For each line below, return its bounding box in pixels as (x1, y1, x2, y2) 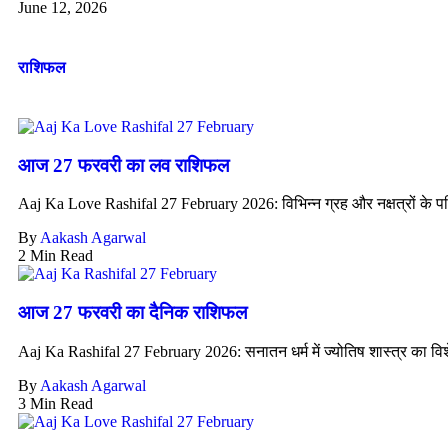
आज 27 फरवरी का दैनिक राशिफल (18, 302, 247, 324)
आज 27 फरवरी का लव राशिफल (18, 154, 229, 176)
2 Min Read (18, 247, 93, 265)
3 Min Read (18, 394, 93, 412)
